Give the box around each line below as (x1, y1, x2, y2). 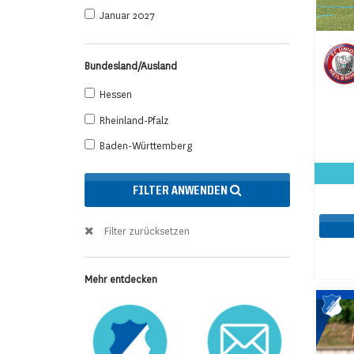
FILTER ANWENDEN (133, 184, 230, 198)
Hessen (100, 88, 132, 102)
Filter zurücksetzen (104, 224, 190, 238)
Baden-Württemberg (100, 140, 192, 153)
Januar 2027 (100, 9, 155, 23)
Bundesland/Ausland (85, 60, 177, 73)
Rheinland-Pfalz (100, 114, 168, 127)
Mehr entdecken (85, 273, 157, 286)
